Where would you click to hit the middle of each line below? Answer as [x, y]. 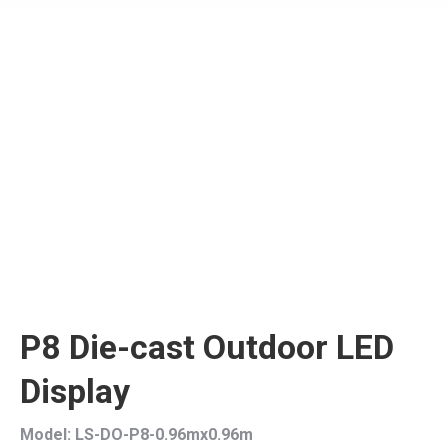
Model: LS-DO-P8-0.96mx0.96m [136, 434]
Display [75, 391]
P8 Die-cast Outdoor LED [207, 347]
